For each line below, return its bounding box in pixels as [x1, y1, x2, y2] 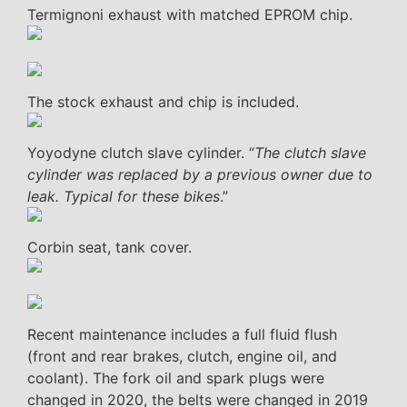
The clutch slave [254, 143, 366, 162]
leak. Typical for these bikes [27, 186, 220, 205]
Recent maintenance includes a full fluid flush [27, 324, 337, 343]
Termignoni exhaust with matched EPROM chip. [27, 5, 352, 24]
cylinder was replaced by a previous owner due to [27, 164, 372, 184]
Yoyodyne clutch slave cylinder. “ [27, 143, 254, 162]
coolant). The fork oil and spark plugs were [27, 368, 324, 387]
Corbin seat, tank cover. [27, 237, 192, 256]
